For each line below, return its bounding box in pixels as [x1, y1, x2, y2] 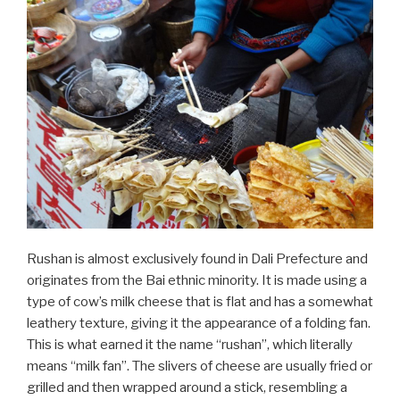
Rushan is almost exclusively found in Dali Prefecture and [27, 251, 368, 268]
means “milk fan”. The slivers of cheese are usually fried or [27, 358, 372, 375]
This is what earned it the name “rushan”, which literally [27, 337, 353, 354]
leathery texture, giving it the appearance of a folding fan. [27, 315, 371, 332]
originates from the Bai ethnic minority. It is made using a [27, 272, 367, 289]
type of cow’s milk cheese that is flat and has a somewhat [27, 294, 373, 311]
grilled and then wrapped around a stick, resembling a [27, 379, 347, 396]
